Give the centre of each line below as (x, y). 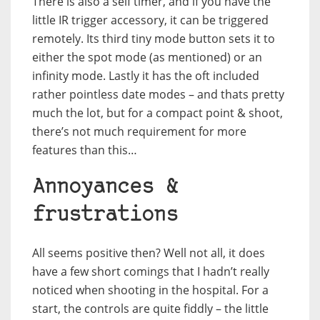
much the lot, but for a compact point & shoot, (157, 113)
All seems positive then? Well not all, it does (149, 253)
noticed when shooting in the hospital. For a (150, 290)
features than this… (85, 150)
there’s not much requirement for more (139, 132)
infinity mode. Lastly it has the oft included (146, 76)
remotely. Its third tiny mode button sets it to (154, 39)
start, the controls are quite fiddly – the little (150, 309)
